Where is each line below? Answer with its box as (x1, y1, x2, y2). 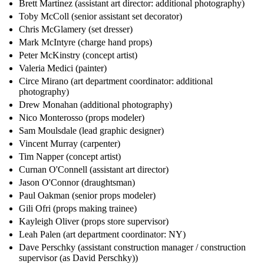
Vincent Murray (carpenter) (19, 138, 120, 149)
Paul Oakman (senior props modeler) (19, 190, 156, 201)
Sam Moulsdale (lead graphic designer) (19, 126, 164, 136)
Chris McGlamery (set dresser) (19, 24, 133, 35)
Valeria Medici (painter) (19, 63, 107, 74)
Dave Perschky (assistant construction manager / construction (19, 242, 246, 253)
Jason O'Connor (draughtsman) (19, 177, 135, 188)
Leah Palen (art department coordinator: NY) (19, 229, 186, 240)
